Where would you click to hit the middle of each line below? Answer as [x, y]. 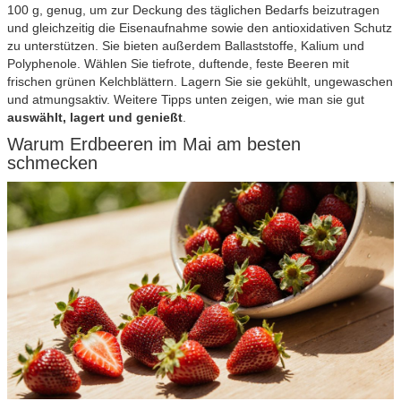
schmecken [52, 162]
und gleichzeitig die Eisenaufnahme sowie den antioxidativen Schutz [200, 27]
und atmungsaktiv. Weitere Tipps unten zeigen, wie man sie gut [186, 99]
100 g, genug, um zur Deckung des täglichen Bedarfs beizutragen [193, 9]
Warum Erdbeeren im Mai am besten [154, 144]
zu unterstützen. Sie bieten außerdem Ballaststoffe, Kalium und [186, 45]
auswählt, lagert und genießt [95, 117]
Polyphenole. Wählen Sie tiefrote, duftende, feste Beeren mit [178, 63]
